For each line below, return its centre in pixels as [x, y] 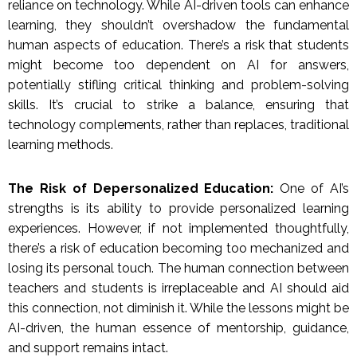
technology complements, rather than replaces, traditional [178, 125]
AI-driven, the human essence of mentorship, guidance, [178, 328]
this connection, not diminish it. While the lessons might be [178, 308]
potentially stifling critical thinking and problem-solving [178, 85]
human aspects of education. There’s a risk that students [178, 45]
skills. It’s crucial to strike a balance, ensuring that [178, 105]
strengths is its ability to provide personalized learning [178, 209]
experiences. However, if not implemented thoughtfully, [178, 229]
